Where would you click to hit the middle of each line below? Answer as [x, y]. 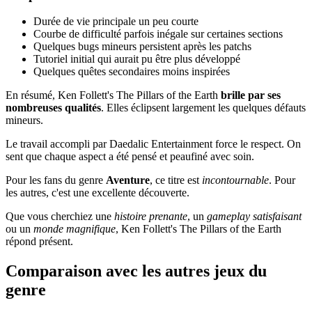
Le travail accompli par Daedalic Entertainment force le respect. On [153, 144]
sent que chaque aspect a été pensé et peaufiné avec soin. [130, 157]
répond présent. [39, 242]
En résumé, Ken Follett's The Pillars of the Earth [113, 95]
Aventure [128, 180]
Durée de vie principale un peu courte [116, 22]
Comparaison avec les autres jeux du [136, 271]
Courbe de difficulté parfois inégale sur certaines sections [158, 34]
